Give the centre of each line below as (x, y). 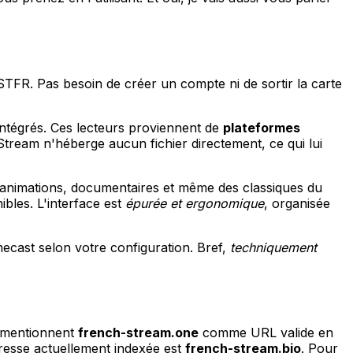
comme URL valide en (266, 333)
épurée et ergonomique (195, 203)
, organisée (297, 203)
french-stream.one (138, 333)
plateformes (262, 127)
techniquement (273, 247)
